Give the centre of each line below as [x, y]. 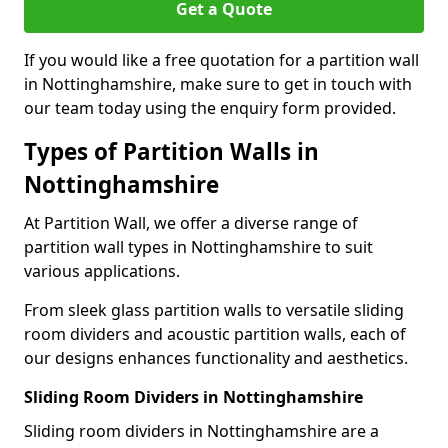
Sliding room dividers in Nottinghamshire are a [201, 431]
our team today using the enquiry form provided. [210, 108]
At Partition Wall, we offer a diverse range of [191, 223]
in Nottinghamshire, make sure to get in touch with [218, 84]
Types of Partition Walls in [171, 151]
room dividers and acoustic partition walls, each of [215, 334]
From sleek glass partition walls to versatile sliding [214, 310]
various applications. [102, 271]
